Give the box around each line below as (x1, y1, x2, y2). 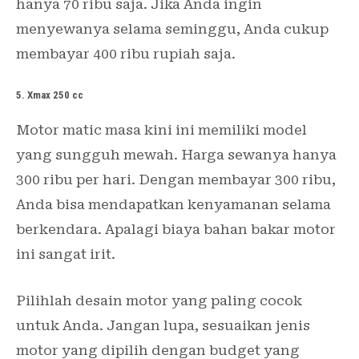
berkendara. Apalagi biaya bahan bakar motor (16, 220, 336, 237)
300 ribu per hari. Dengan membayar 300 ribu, (16, 171, 336, 188)
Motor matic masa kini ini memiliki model (16, 121, 307, 138)
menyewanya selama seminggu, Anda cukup (16, 21, 329, 38)
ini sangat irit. (16, 245, 115, 262)
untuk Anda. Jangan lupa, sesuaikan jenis (16, 317, 310, 333)
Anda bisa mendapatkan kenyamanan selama (16, 196, 331, 212)
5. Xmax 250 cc (16, 88, 83, 101)
